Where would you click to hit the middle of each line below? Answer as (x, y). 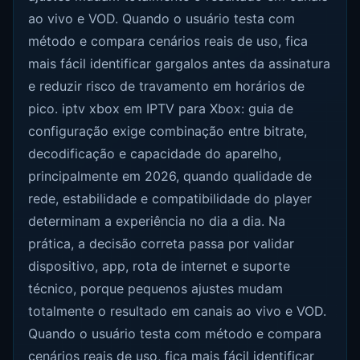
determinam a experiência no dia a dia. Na (157, 221)
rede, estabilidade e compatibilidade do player (170, 198)
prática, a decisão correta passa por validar (162, 243)
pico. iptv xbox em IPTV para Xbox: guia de (161, 108)
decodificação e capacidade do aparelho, (155, 153)
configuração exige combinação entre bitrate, (168, 131)
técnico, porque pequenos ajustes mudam (156, 288)
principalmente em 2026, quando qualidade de (170, 176)
